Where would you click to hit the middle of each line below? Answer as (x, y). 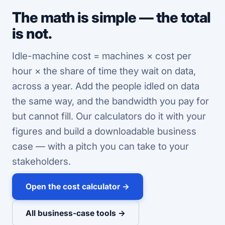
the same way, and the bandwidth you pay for (110, 101)
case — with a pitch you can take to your (100, 146)
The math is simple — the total (111, 17)
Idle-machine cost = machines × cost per (102, 56)
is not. (32, 33)
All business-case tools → (76, 213)
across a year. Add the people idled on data (106, 86)
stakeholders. (41, 161)
